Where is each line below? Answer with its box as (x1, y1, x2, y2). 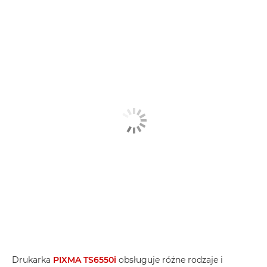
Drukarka (12, 254, 53, 266)
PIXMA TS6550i (53, 254, 116, 266)
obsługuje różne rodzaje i (116, 254, 223, 266)
